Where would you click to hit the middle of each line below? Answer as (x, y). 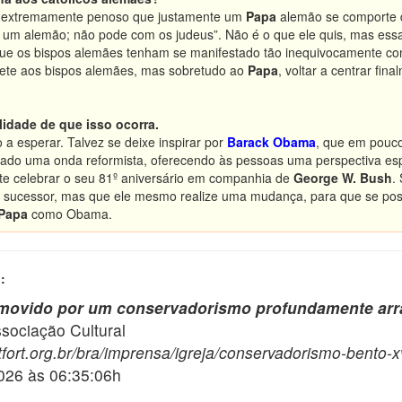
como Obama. (70, 214)
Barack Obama (271, 142)
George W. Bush (343, 178)
